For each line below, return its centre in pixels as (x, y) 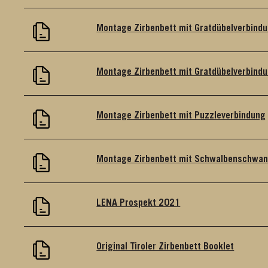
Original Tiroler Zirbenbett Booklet (165, 247)
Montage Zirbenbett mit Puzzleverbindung (181, 116)
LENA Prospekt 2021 (138, 203)
